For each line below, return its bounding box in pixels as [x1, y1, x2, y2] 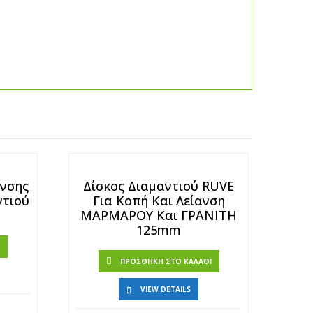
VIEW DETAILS [140, 284, 191, 294]
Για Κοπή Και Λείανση [92, 192, 225, 209]
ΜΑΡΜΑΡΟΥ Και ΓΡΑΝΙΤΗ [80, 207, 238, 224]
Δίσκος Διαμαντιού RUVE [83, 177, 235, 194]
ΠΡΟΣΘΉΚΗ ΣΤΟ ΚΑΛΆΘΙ [119, 256, 212, 266]
